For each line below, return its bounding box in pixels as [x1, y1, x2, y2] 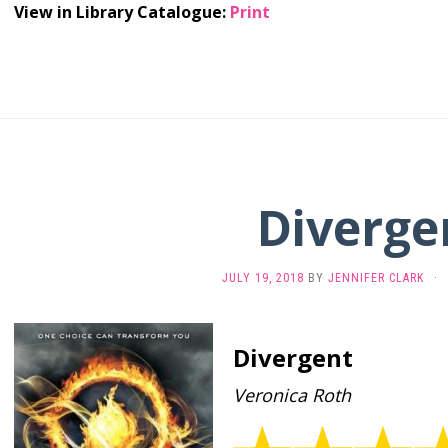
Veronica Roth [233, 383, 351, 407]
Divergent [233, 341, 353, 374]
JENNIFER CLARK [328, 271, 424, 285]
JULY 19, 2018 [222, 271, 304, 285]
